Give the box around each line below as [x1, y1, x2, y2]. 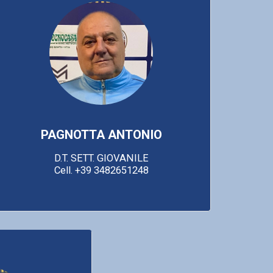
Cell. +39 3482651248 [54, 164, 149, 176]
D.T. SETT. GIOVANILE [54, 152, 149, 164]
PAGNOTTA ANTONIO [40, 127, 162, 142]
